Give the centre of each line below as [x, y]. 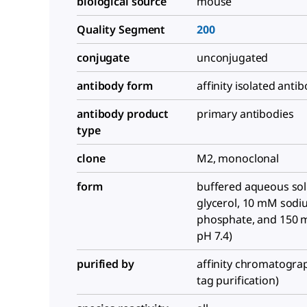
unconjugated [233, 57]
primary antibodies [245, 113]
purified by [106, 263]
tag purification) [238, 280]
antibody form [115, 85]
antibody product [123, 113]
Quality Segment [121, 29]
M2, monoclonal [238, 158]
